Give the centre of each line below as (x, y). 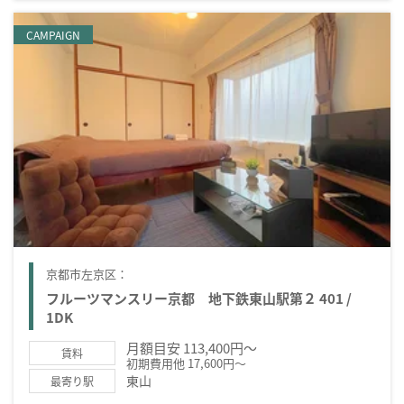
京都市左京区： (87, 273)
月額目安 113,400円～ (192, 347)
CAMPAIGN (53, 34)
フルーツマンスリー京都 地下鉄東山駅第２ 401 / (199, 298)
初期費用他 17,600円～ (186, 363)
